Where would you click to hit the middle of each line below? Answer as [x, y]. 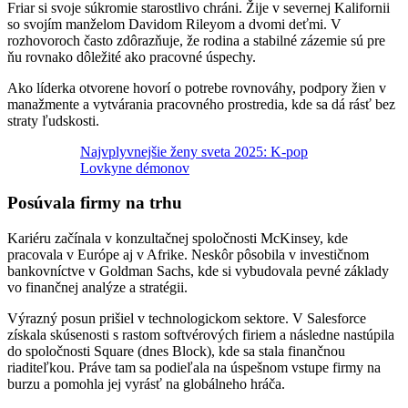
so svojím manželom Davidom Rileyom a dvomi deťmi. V [174, 24]
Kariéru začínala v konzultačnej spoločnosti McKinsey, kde [178, 239]
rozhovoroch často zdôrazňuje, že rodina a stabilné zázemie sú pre [196, 40]
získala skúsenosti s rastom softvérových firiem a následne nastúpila [201, 335]
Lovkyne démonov [135, 168]
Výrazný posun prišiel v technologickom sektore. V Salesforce [187, 319]
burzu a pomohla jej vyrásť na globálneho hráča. [146, 384]
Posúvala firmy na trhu [95, 203]
